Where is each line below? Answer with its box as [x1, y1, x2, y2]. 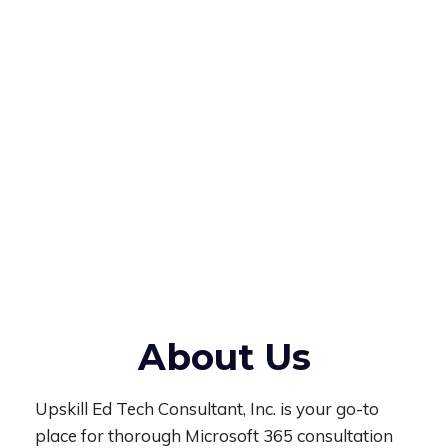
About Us [137, 335, 311, 379]
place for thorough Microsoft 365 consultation [35, 425, 393, 446]
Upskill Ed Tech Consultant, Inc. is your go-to [35, 398, 379, 419]
